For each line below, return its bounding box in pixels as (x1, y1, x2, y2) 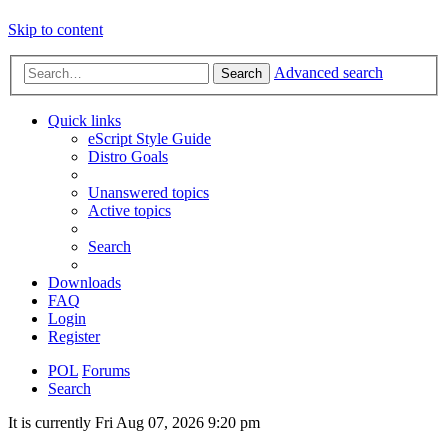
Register (48, 328, 100, 346)
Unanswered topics (88, 184, 209, 202)
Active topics (88, 202, 171, 220)
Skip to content (8, 21, 103, 39)
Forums (82, 362, 130, 380)
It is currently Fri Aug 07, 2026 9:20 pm (8, 414, 260, 432)
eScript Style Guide (88, 130, 211, 148)
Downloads (48, 274, 121, 292)
